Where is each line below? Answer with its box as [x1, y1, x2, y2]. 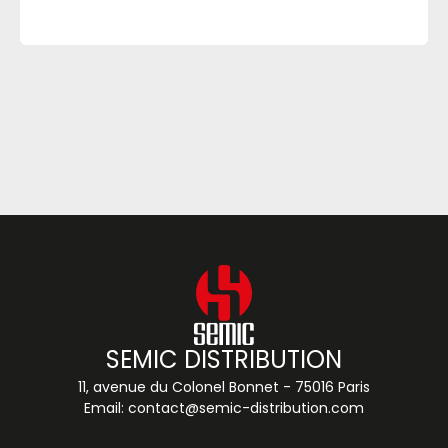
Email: [84, 398, 128, 418]
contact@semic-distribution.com [128, 398, 364, 418]
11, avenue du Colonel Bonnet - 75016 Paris [78, 377, 370, 397]
